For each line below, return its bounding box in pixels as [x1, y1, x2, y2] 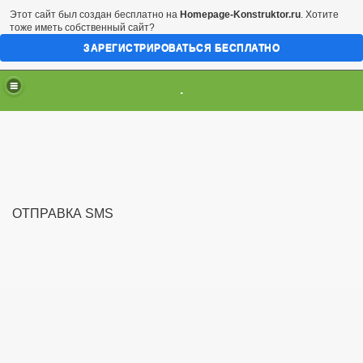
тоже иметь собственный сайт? [10, 22, 155, 33]
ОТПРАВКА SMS [12, 207, 113, 220]
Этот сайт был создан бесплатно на [10, 9, 180, 20]
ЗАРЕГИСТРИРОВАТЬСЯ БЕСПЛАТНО [83, 42, 280, 53]
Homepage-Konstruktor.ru [180, 9, 301, 20]
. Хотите [301, 9, 339, 20]
